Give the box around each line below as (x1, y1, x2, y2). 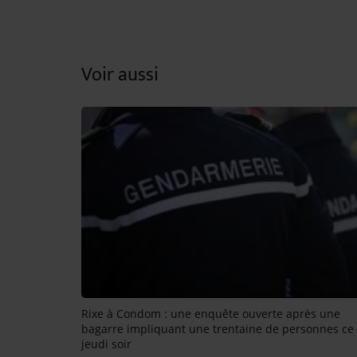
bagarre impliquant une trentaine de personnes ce (81, 320, 354, 336)
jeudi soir (81, 335, 131, 351)
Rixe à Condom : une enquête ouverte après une (81, 305, 340, 321)
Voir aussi (81, 58, 159, 91)
